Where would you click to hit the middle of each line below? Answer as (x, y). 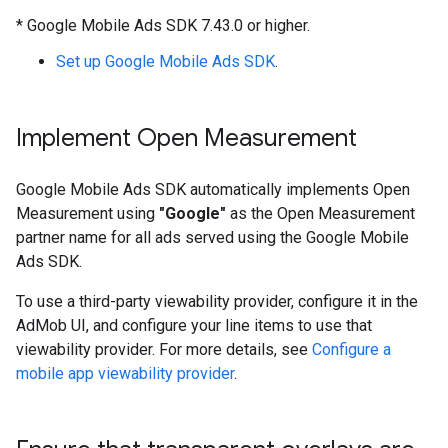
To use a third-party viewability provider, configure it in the (217, 301)
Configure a (351, 349)
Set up (80, 61)
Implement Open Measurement (186, 138)
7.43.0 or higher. (253, 25)
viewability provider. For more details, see (164, 349)
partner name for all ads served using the (161, 237)
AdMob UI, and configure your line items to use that (194, 325)
